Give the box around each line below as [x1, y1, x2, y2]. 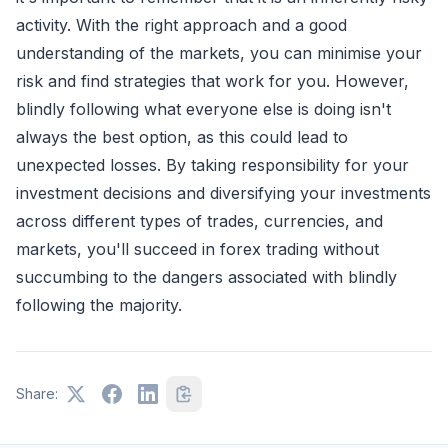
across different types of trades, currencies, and [16, 210, 383, 231]
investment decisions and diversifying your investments [16, 182, 431, 203]
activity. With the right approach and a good [16, 14, 347, 35]
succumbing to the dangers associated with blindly [16, 266, 397, 287]
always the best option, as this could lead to [16, 126, 348, 147]
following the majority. [16, 294, 182, 315]
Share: [16, 384, 58, 402]
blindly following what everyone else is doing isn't [16, 98, 391, 119]
